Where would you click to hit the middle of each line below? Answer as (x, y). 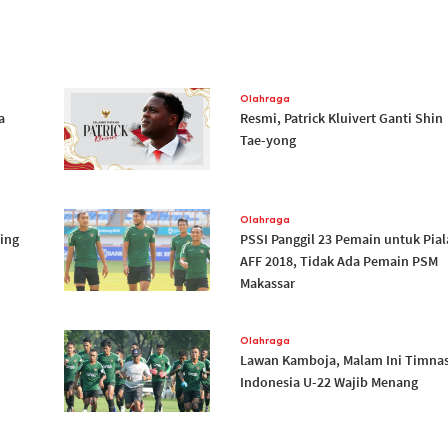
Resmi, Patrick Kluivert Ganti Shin (342, 117)
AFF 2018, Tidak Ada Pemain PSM (339, 260)
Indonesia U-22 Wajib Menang (329, 381)
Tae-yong (268, 139)
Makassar (268, 282)
